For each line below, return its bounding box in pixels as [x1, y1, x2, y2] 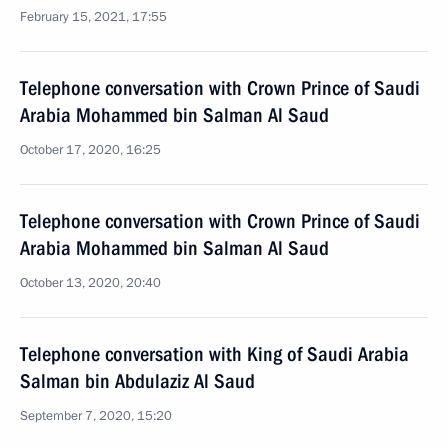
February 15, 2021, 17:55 [20, 8, 167, 26]
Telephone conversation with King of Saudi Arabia [20, 342, 409, 366]
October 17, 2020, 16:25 [20, 141, 161, 159]
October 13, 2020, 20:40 [20, 274, 161, 292]
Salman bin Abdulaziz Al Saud [20, 369, 255, 393]
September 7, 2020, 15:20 [20, 407, 172, 425]
